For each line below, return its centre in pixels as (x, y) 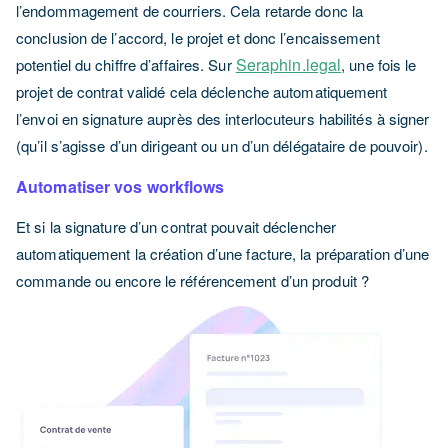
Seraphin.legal (288, 64)
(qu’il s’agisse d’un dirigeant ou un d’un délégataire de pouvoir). (222, 145)
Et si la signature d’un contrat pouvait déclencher (176, 226)
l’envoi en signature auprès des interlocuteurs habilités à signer (223, 118)
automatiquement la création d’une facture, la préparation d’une (223, 253)
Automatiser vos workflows (120, 186)
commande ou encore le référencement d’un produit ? (193, 280)
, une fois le (379, 64)
